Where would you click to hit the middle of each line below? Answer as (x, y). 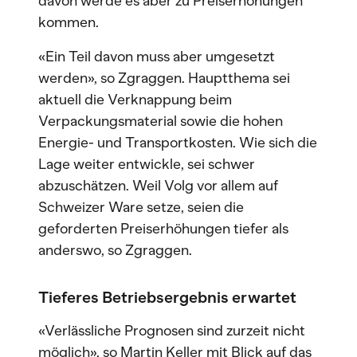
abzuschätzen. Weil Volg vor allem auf (158, 186)
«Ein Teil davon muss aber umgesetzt (157, 57)
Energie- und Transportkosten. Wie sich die (178, 143)
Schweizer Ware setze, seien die (141, 207)
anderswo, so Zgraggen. (115, 250)
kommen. (69, 22)
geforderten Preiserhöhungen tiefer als (163, 229)
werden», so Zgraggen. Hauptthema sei (164, 78)
